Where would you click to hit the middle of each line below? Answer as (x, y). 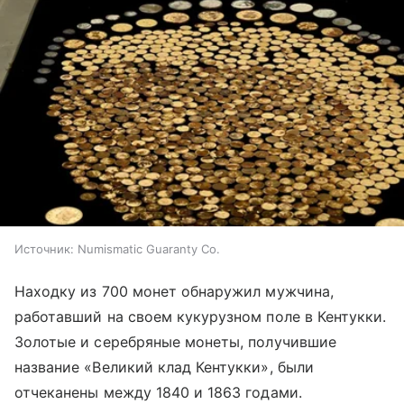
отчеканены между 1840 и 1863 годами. (158, 392)
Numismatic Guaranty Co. (149, 248)
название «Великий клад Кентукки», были (164, 367)
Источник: (44, 248)
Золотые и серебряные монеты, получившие (175, 341)
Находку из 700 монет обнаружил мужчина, (174, 291)
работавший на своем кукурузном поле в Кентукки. (201, 316)
